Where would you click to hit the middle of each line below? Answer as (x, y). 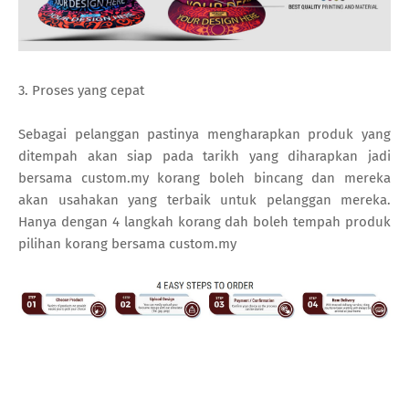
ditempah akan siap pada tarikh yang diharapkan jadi (204, 156)
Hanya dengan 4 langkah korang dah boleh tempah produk (204, 221)
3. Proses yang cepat (81, 90)
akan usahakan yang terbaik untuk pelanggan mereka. (204, 199)
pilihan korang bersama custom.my (127, 243)
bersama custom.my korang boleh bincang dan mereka (204, 178)
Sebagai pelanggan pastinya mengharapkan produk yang (204, 134)
